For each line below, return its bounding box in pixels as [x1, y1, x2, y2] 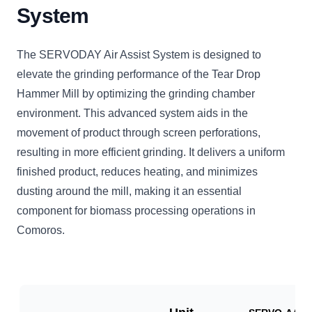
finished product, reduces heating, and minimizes [17, 166, 258, 178]
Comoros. [17, 224, 65, 236]
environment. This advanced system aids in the [17, 107, 248, 119]
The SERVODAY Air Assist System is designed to [17, 49, 261, 61]
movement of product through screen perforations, [17, 127, 260, 139]
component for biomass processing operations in [17, 205, 256, 217]
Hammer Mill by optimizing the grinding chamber [17, 88, 255, 100]
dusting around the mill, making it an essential [17, 185, 242, 197]
